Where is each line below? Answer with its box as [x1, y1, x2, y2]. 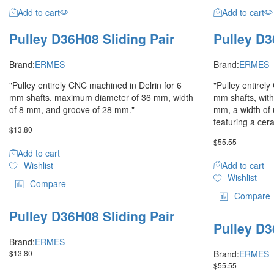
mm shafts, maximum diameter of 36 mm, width [9, 91, 193, 104]
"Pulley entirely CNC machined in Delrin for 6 [9, 79, 182, 92]
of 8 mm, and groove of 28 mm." [9, 103, 135, 116]
